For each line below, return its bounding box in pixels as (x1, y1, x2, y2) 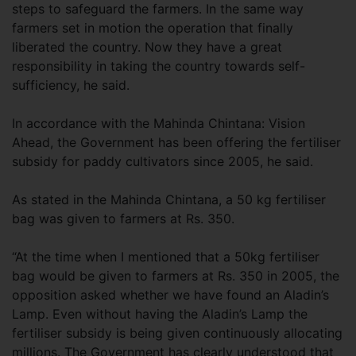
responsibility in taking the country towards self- (12, 58, 305, 74)
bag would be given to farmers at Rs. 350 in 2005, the (12, 268, 339, 284)
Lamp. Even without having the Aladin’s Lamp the (12, 306, 308, 322)
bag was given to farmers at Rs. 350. (12, 211, 234, 226)
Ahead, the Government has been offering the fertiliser (12, 134, 341, 150)
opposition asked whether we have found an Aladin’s (12, 287, 329, 303)
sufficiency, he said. (12, 77, 130, 93)
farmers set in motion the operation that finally (12, 20, 293, 36)
